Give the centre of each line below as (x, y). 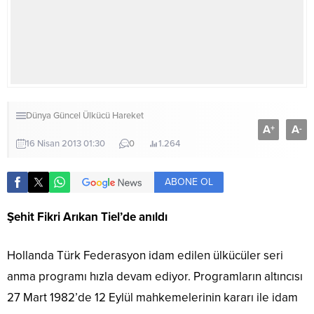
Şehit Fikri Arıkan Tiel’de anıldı (87, 217)
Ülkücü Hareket (113, 116)
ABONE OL (189, 182)
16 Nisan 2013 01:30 (66, 144)
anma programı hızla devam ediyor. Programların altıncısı (155, 277)
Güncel (67, 116)
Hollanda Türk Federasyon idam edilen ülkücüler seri (145, 256)
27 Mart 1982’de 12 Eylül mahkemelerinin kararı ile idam (152, 298)
